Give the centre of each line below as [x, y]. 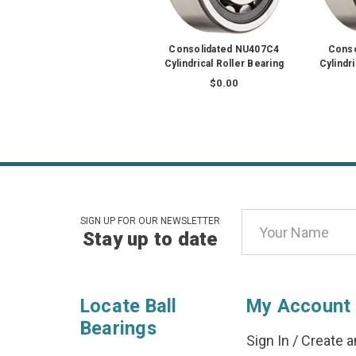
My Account [298, 306]
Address [268, 242]
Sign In [267, 341]
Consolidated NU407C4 [224, 50]
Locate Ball [128, 306]
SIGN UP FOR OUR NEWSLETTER [150, 221]
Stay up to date [150, 240]
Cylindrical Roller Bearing [224, 64]
